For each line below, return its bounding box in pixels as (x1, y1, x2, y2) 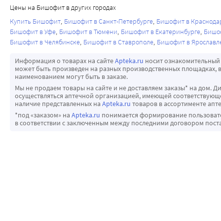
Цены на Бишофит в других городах (10, 3, 116, 12)
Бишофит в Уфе (10, 27, 56, 37)
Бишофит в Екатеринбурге (121, 27, 200, 37)
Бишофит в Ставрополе (83, 37, 153, 47)
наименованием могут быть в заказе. (15, 72, 128, 81)
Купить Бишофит (10, 17, 61, 26)
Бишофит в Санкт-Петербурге (64, 17, 153, 26)
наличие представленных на (15, 99, 102, 109)
